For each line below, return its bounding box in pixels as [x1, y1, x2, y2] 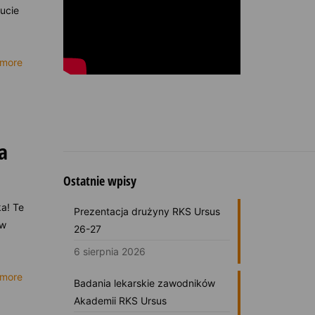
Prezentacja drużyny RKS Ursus [73, 205, 220, 217]
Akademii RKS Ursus [73, 294, 167, 307]
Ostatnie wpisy [63, 172, 136, 189]
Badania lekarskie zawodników [73, 276, 215, 289]
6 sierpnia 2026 [73, 245, 146, 257]
